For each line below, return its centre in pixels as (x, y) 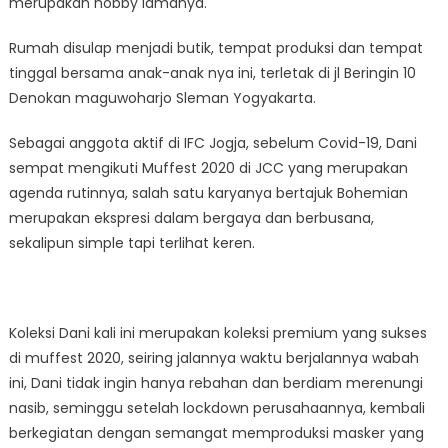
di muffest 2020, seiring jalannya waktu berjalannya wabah (213, 357)
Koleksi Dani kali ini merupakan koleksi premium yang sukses (217, 332)
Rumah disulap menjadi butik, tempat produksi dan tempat (215, 47)
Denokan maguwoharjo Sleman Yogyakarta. (162, 97)
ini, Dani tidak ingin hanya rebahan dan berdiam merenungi (215, 382)
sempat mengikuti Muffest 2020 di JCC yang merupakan (208, 167)
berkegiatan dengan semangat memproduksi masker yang (216, 432)
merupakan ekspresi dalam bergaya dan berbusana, (191, 217)
